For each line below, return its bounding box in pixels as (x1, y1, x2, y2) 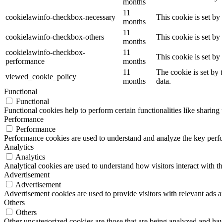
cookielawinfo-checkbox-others (5, 32, 104, 41)
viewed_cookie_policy (5, 72, 76, 81)
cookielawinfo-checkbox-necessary (5, 12, 115, 21)
